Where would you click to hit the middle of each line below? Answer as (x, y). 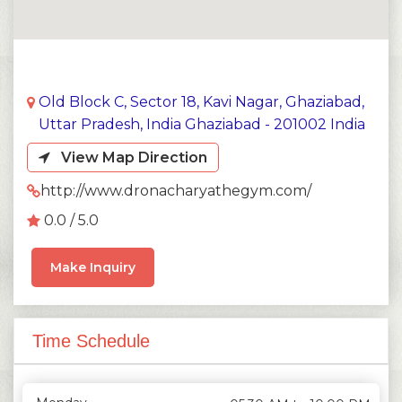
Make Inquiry (93, 267)
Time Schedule (91, 341)
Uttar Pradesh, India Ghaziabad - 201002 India (202, 124)
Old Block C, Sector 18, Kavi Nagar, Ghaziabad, (201, 101)
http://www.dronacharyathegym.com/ (176, 190)
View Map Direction (129, 157)
